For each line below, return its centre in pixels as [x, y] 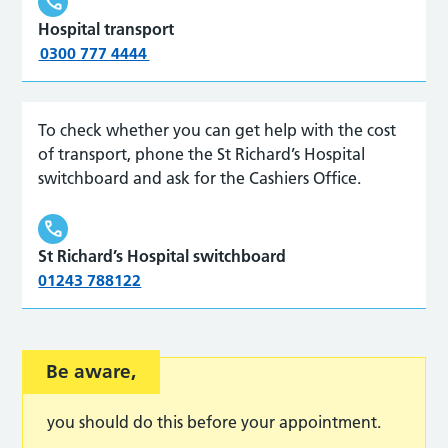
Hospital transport [106, 28]
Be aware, [91, 371]
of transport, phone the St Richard [165, 153]
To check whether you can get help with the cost [217, 129]
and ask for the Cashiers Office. [248, 177]
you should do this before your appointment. [215, 421]
